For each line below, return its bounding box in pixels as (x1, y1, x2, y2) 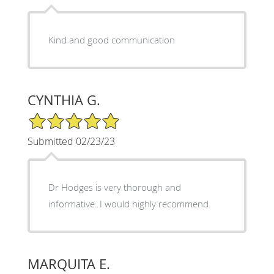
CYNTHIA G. (27, 91, 100, 109)
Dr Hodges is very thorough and (48, 180, 181, 193)
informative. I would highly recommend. (48, 197, 211, 210)
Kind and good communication (48, 33, 175, 46)
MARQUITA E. (27, 254, 110, 273)
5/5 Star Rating (27, 111, 88, 123)
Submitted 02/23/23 (27, 134, 115, 148)
